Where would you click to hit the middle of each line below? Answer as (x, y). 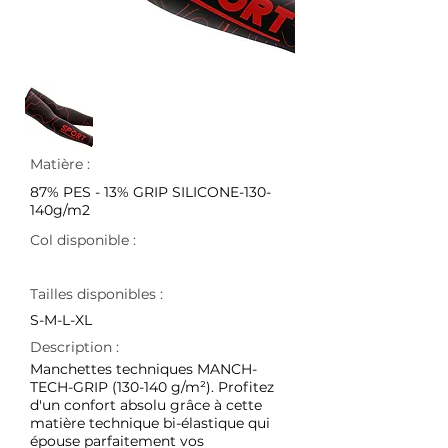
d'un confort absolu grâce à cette (146, 405)
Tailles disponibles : (96, 294)
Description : (76, 347)
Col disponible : (83, 240)
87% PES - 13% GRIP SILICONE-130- (150, 192)
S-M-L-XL (61, 320)
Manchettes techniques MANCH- (143, 369)
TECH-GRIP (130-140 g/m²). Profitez (152, 387)
